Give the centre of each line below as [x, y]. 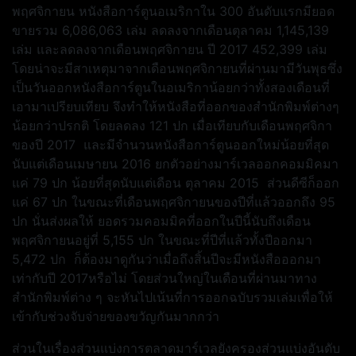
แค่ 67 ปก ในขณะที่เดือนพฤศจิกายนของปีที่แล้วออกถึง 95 [174, 202]
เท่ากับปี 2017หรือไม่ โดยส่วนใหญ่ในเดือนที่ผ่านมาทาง [164, 278]
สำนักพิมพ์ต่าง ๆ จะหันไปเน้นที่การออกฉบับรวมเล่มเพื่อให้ [172, 297]
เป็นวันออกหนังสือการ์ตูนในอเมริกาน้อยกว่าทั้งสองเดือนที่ [171, 87]
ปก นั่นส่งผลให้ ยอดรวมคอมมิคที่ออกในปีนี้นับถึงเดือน [161, 221]
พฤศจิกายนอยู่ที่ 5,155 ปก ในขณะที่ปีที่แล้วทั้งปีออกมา [162, 240]
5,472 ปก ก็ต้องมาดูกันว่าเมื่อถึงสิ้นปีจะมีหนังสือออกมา [166, 259]
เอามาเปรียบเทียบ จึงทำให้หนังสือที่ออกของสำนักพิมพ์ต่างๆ [176, 106]
